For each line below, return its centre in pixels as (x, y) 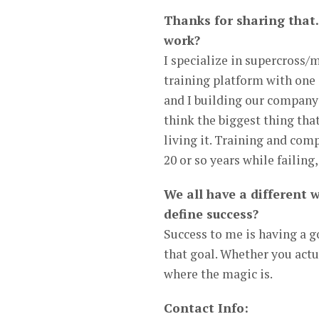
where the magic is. (218, 274)
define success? (211, 214)
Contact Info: (206, 308)
